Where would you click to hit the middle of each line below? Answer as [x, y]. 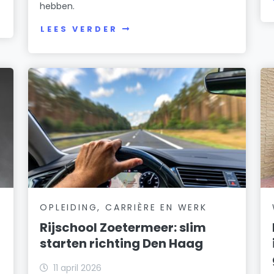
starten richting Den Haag [122, 243]
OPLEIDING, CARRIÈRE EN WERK [124, 207]
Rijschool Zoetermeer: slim [123, 227]
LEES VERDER [79, 29]
